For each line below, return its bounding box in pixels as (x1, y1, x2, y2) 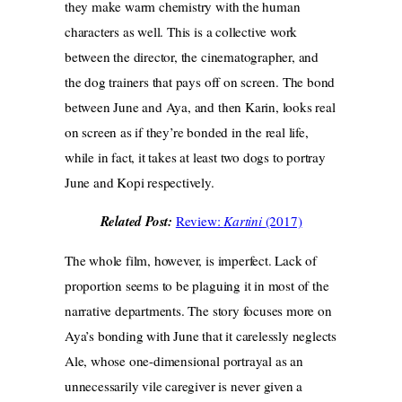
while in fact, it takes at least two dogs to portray (65, 148, 326, 167)
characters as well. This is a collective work (65, 22, 298, 41)
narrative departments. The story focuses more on (65, 301, 332, 320)
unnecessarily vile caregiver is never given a (65, 377, 303, 396)
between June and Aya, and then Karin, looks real (65, 98, 336, 117)
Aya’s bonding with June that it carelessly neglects (65, 327, 336, 345)
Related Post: (100, 212, 176, 232)
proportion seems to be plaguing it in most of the (65, 276, 329, 295)
